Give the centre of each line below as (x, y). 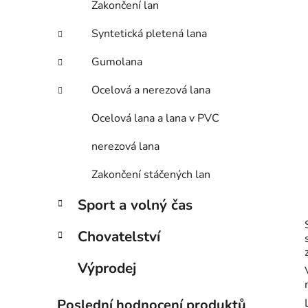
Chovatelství (119, 237)
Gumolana (117, 62)
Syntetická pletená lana (149, 34)
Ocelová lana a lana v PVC (155, 119)
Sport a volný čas (135, 205)
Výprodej (107, 268)
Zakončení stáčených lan (151, 175)
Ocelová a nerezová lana (151, 90)
